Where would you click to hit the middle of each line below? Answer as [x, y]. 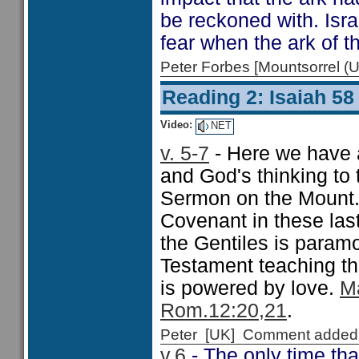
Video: [176, 125]
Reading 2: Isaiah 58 [258, 97]
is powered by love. [250, 288]
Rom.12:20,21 [224, 311]
